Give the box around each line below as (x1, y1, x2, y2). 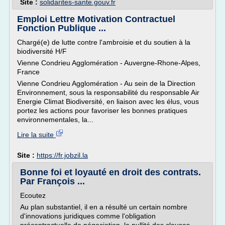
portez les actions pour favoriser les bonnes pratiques (17, 106, 187, 115)
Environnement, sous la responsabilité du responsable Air (17, 88, 199, 96)
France (17, 68, 40, 76)
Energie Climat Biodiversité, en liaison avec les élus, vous (17, 97, 199, 105)
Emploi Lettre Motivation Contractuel (17, 14, 175, 24)
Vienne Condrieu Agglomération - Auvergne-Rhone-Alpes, (17, 59, 200, 67)
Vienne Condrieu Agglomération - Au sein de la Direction (17, 79, 195, 87)
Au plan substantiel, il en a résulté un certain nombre (20, 203, 187, 211)
